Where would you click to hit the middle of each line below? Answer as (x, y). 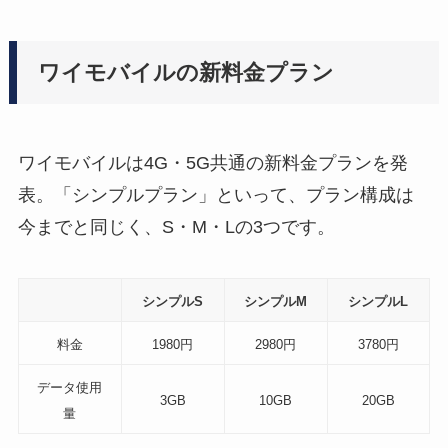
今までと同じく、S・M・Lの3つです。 (176, 226)
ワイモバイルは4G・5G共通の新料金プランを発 (212, 162)
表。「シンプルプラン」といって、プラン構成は (215, 194)
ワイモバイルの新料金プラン (186, 72)
